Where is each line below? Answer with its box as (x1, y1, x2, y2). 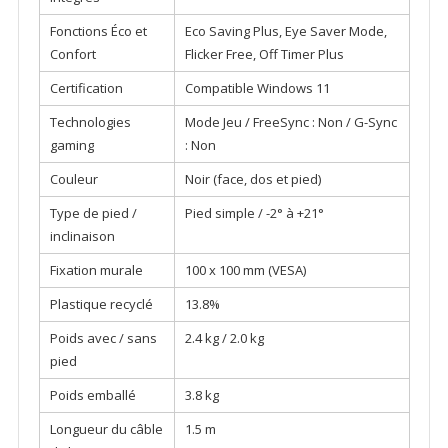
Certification (49, 79, 123, 98)
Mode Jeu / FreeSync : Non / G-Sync (184, 113, 397, 132)
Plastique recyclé (49, 295, 153, 314)
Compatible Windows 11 (184, 79, 330, 98)
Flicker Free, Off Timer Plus (184, 45, 344, 64)
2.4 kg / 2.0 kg (184, 329, 264, 348)
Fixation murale (49, 261, 143, 280)
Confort (49, 45, 96, 64)
